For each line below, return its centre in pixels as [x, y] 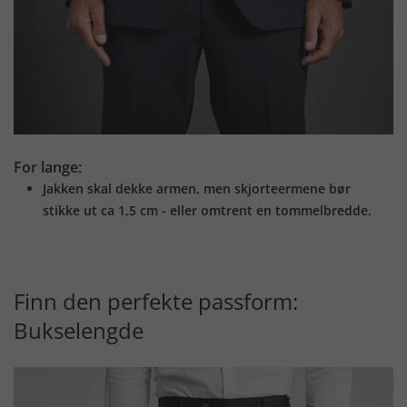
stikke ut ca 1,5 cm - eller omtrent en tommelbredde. [207, 211]
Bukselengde [79, 331]
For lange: [48, 168]
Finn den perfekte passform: [156, 302]
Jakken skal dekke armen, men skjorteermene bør [197, 189]
